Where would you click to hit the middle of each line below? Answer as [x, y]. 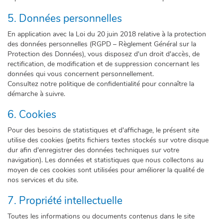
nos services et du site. [43, 180]
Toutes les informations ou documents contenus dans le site [101, 216]
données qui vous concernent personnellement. [81, 74]
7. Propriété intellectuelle [65, 201]
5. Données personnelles [65, 18]
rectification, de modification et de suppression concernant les [104, 64]
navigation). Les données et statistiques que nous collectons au [106, 160]
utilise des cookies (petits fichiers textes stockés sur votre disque [108, 140]
